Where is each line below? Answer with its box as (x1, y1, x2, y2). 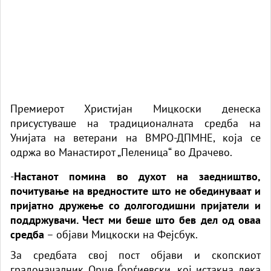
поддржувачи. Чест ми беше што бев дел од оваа (10, 212, 261, 227)
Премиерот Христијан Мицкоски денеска (10, 101, 261, 116)
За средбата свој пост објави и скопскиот (10, 247, 261, 262)
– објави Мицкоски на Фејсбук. (44, 227, 198, 241)
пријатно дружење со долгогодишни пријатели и (10, 198, 261, 212)
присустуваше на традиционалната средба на (10, 116, 261, 130)
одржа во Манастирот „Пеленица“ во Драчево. (10, 145, 232, 159)
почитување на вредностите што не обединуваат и (10, 183, 261, 198)
